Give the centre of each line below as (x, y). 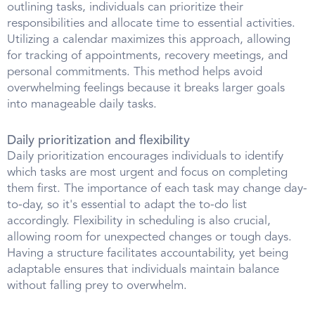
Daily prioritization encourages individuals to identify (145, 157)
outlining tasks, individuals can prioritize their (125, 8)
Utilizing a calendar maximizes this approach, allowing (149, 40)
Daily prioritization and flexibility (98, 141)
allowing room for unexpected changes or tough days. (149, 238)
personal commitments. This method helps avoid (135, 72)
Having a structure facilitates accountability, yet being (148, 254)
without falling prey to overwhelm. (97, 286)
